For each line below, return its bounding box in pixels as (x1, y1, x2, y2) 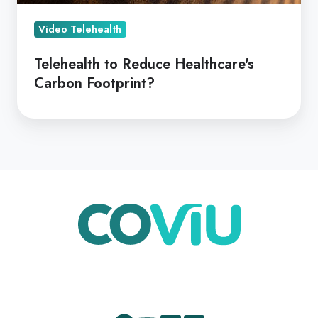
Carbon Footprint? (34, 73, 155, 94)
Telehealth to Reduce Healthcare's (34, 54, 254, 75)
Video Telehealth (38, 22, 122, 37)
